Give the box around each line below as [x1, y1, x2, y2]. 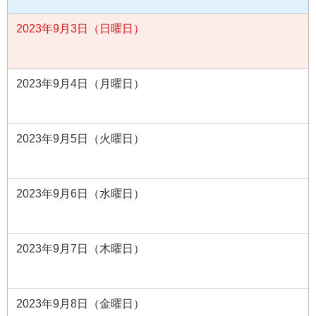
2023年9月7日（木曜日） [16, 242, 145, 255]
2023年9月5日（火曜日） [16, 132, 145, 145]
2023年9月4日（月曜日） [16, 77, 145, 90]
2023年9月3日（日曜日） [16, 22, 145, 35]
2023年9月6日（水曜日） [16, 187, 145, 200]
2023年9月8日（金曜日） [16, 297, 145, 310]
